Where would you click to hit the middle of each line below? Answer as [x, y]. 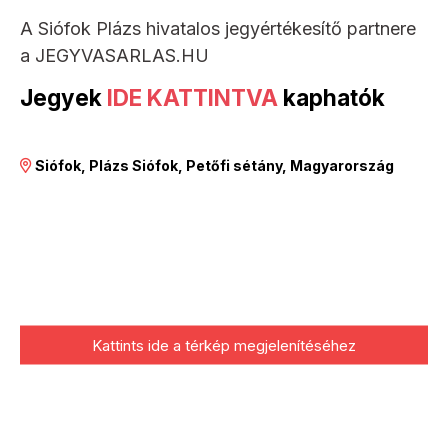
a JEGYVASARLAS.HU [114, 55]
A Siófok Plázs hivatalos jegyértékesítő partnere [218, 28]
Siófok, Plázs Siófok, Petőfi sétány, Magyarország [214, 165]
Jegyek [63, 97]
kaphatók [331, 97]
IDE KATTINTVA [192, 97]
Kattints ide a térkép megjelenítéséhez [224, 345]
